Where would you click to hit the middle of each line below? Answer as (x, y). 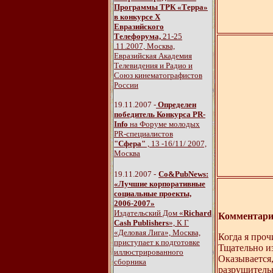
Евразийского (139, 27)
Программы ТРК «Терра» (161, 7)
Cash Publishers (141, 223)
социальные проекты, (153, 193)
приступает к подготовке (157, 242)
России (126, 85)
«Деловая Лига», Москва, (157, 232)
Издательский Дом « (149, 213)
